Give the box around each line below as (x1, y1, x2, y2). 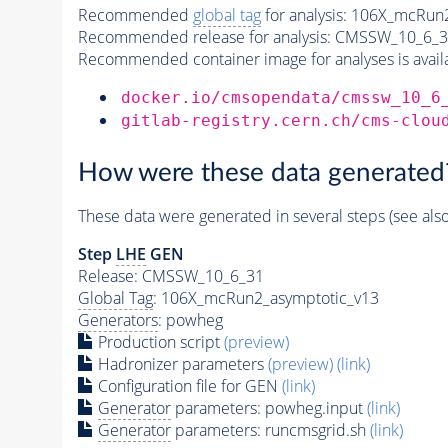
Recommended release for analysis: (77, 25, 331, 48)
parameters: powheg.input (170, 397, 367, 420)
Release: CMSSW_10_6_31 (77, 265, 264, 288)
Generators (77, 309, 158, 332)
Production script (93, 331, 224, 354)
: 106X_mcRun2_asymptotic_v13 (152, 287, 379, 310)
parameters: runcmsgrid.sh (170, 419, 370, 442)
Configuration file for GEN (93, 375, 282, 398)
